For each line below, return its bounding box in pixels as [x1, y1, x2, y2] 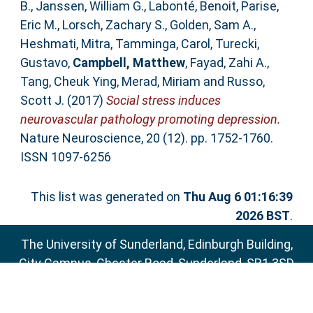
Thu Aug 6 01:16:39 [183, 189, 293, 204]
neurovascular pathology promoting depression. [20, 111, 281, 126]
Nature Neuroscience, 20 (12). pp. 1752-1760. [20, 130, 273, 145]
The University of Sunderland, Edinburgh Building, [20, 237, 293, 252]
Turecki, [214, 36, 259, 51]
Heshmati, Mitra [20, 36, 110, 51]
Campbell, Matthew [72, 54, 185, 70]
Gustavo [20, 54, 68, 70]
